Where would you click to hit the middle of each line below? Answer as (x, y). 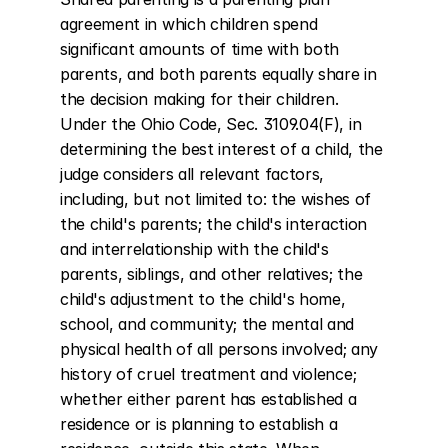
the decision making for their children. (199, 99)
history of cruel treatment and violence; (208, 374)
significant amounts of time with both (200, 49)
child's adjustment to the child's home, (203, 299)
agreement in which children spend (189, 24)
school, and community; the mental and (207, 324)
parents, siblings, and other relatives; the (211, 274)
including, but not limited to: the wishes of (215, 199)
